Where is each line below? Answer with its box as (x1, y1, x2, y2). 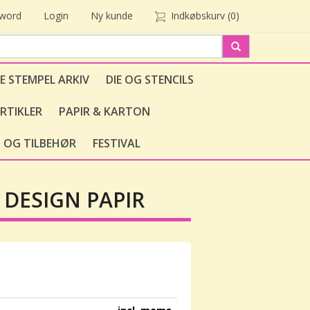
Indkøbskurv (171, 9, 225, 22)
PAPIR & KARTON (59, 104, 150, 119)
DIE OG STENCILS (106, 72, 194, 87)
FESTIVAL (93, 136, 140, 151)
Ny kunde (91, 9, 133, 22)
